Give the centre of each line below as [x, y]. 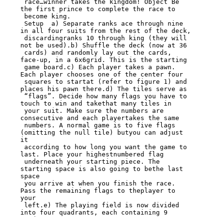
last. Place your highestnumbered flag [92, 155]
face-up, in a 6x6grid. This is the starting [103, 60]
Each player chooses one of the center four [101, 75]
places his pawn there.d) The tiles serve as [103, 89]
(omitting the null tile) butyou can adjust [101, 133]
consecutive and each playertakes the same [100, 118]
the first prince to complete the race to [98, 9]
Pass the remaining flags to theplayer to [98, 191]
